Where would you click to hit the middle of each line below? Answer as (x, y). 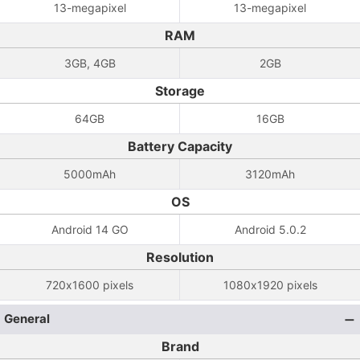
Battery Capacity (180, 146)
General (27, 319)
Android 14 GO (90, 229)
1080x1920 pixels (270, 285)
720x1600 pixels (90, 285)
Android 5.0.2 (270, 229)
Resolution (180, 257)
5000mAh (90, 174)
